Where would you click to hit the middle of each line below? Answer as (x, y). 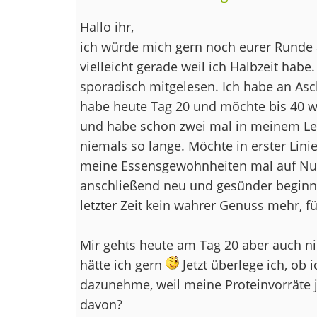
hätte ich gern (122, 264)
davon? (101, 304)
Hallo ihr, (106, 27)
